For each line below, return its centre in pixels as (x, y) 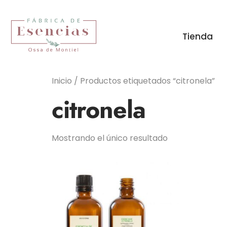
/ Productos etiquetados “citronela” (143, 81)
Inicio (62, 81)
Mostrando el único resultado (110, 138)
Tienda (197, 36)
